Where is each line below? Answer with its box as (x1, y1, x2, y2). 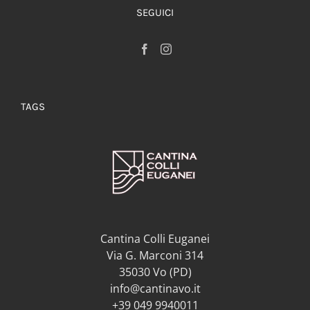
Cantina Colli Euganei (100, 230, 210, 246)
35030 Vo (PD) (118, 264, 192, 280)
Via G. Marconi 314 (107, 247, 203, 263)
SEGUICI (136, 6, 174, 19)
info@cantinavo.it (109, 280, 201, 296)
